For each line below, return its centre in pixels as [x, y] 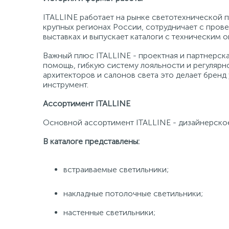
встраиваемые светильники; [116, 169]
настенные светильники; [109, 212]
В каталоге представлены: [91, 141]
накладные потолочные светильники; [133, 193]
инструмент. [66, 85]
